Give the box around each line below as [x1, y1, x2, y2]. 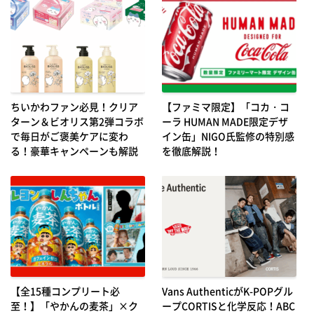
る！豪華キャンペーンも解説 [11, 143, 138, 158]
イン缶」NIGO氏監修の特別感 [161, 128, 294, 143]
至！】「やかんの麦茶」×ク [11, 298, 138, 313]
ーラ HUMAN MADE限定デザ [161, 114, 288, 128]
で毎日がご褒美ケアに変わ [11, 128, 128, 143]
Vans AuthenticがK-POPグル [161, 283, 293, 298]
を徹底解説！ [161, 143, 221, 158]
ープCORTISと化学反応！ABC [161, 298, 295, 313]
